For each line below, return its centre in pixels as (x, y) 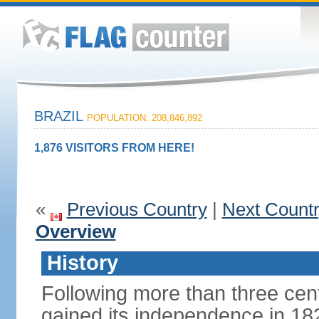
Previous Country (137, 209)
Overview (75, 231)
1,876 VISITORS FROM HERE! (114, 148)
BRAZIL (60, 116)
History (82, 263)
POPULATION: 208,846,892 (144, 118)
